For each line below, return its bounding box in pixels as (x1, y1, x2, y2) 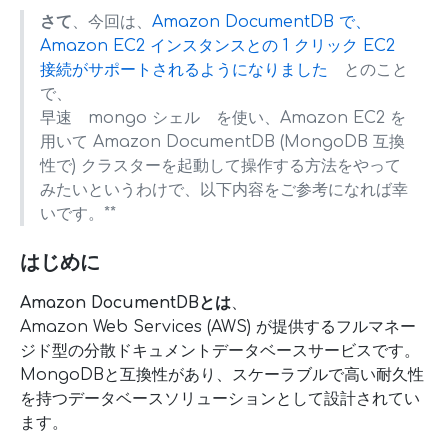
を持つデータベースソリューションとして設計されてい (20, 390, 420, 408)
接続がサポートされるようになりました (40, 61, 328, 79)
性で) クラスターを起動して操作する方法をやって (40, 157, 401, 175)
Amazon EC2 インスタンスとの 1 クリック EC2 (40, 37, 395, 55)
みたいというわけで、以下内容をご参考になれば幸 (40, 181, 408, 199)
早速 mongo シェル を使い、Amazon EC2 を (40, 109, 406, 127)
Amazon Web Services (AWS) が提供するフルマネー (20, 318, 416, 336)
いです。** (40, 205, 116, 223)
